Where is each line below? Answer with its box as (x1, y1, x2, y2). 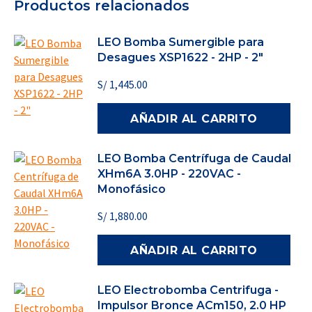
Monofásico (97, 182, 166, 196)
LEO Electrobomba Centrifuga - (97, 283, 279, 297)
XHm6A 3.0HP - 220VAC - (97, 167, 241, 180)
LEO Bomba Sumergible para (97, 36, 264, 49)
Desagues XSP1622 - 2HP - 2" (97, 51, 263, 64)
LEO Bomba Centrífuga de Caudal (97, 152, 291, 165)
